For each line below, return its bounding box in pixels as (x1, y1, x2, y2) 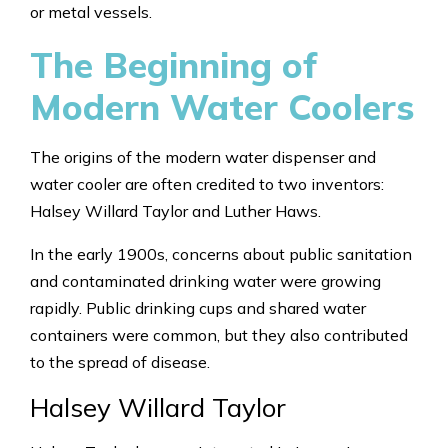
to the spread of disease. (30, 351, 210, 372)
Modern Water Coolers (30, 84, 414, 129)
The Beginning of (30, 42, 317, 87)
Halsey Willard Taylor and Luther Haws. (30, 200, 321, 221)
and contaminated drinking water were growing (30, 270, 381, 291)
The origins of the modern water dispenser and (30, 146, 376, 167)
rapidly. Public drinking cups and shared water (30, 297, 366, 318)
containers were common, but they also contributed (30, 324, 408, 345)
